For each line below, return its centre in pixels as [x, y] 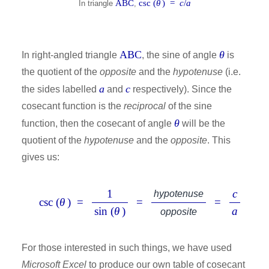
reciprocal [145, 106]
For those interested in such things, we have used [127, 248]
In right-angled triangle [71, 55]
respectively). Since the [181, 89]
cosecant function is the [73, 106]
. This [219, 141]
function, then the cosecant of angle [98, 124]
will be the [202, 124]
